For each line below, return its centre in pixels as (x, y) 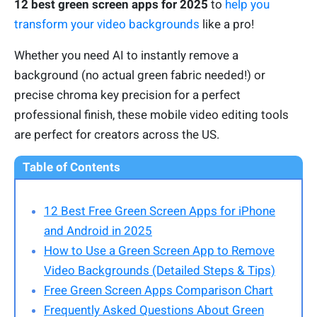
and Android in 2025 (98, 231)
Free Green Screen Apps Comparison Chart (158, 290)
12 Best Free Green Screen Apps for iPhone (160, 211)
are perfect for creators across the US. (117, 135)
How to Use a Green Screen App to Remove (159, 251)
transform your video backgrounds (107, 24)
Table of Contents (71, 167)
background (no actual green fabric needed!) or (140, 75)
